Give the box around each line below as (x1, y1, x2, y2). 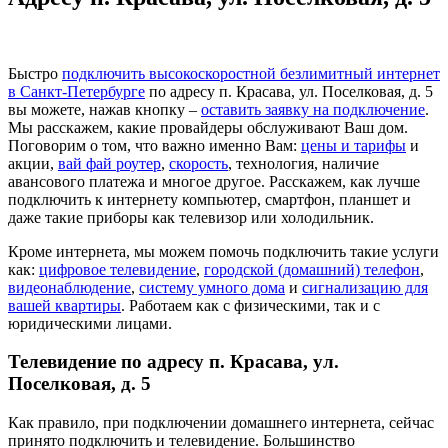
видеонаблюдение (8, 278, 131, 296)
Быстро (8, 64, 62, 82)
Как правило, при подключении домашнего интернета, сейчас (8, 414, 434, 432)
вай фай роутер (58, 154, 161, 172)
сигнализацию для (302, 278, 428, 296)
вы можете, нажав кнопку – (8, 100, 201, 118)
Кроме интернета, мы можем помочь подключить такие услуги (8, 242, 439, 260)
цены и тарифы (301, 136, 406, 154)
